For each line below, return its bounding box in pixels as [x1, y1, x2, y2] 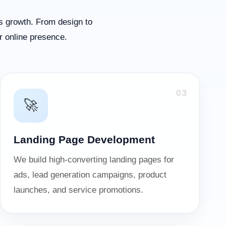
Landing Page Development [14, 134, 155, 145]
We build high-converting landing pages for [14, 155, 174, 164]
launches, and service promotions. [14, 185, 143, 195]
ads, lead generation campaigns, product [14, 170, 166, 180]
